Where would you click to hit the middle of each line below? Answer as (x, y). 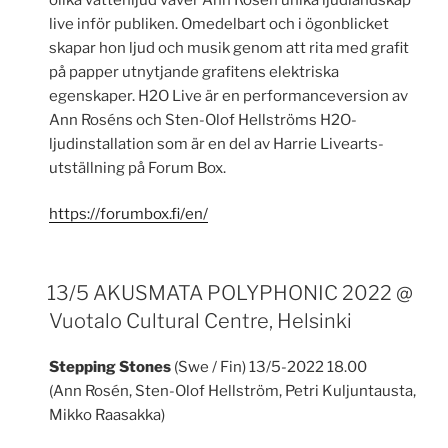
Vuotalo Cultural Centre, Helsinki (201, 320)
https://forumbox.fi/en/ (129, 214)
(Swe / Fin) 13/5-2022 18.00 (271, 366)
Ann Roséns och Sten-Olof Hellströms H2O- (203, 119)
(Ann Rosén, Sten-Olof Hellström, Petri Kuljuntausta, (233, 390)
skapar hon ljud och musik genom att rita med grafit (229, 47)
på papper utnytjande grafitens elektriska (194, 71)
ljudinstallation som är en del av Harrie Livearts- (217, 143)
